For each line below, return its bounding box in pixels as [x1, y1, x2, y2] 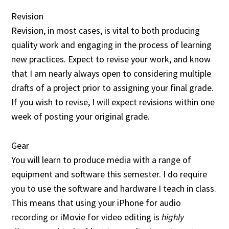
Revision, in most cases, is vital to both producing [11, 25, 200, 37]
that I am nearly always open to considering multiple [11, 67, 212, 80]
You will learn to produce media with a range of [11, 153, 192, 166]
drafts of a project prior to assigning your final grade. [11, 82, 214, 94]
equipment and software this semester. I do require [11, 168, 208, 180]
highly [162, 211, 185, 223]
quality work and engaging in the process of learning [11, 39, 212, 51]
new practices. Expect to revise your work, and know [11, 53, 211, 65]
